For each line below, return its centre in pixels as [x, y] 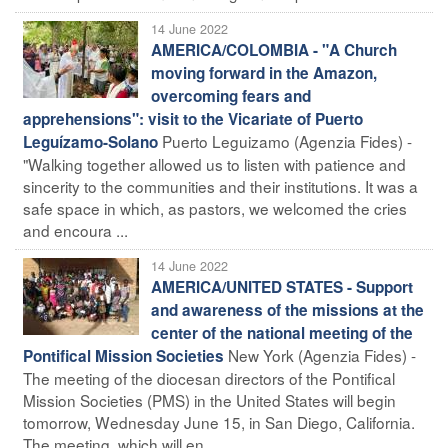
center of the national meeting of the [282, 332]
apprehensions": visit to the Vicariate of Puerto [193, 118]
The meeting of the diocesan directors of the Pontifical [209, 377]
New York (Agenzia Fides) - [322, 354]
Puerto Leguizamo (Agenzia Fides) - [287, 140]
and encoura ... [75, 229]
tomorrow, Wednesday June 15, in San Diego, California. [219, 421]
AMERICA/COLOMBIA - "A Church [274, 49]
